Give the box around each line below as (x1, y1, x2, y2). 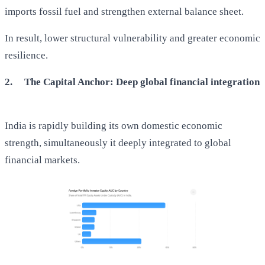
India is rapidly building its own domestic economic (5, 119, 222, 131)
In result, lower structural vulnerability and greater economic (5, 32, 260, 44)
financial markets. (5, 154, 80, 166)
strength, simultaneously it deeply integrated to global (5, 137, 231, 148)
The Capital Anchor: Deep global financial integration (24, 76, 260, 88)
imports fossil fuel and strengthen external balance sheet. (5, 5, 244, 17)
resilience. (5, 49, 48, 61)
